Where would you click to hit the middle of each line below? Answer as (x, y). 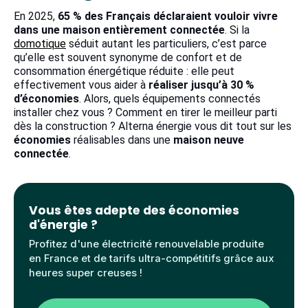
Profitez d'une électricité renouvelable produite (147, 244)
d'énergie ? (64, 225)
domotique (40, 44)
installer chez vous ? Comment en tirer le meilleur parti (145, 112)
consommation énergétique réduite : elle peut (124, 71)
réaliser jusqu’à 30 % (201, 85)
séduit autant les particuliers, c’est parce (166, 44)
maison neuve (209, 140)
